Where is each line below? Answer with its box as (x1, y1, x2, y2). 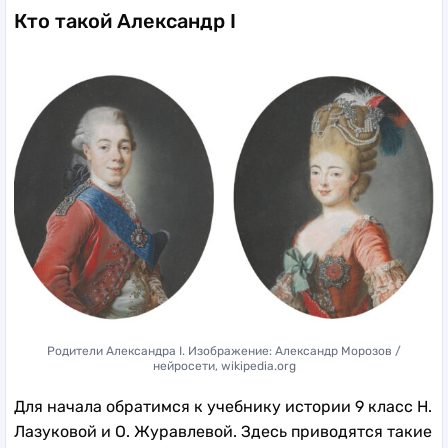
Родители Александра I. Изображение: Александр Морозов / (47, 343, 401, 358)
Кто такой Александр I (14, 8, 236, 33)
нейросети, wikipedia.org (152, 358, 296, 373)
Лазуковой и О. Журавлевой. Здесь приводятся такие (14, 421, 432, 441)
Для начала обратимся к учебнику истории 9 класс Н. (14, 396, 432, 416)
